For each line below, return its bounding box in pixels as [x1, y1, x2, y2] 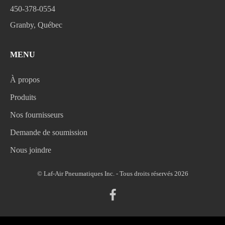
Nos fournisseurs [10, 110, 63, 119]
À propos [10, 75, 40, 84]
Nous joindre [10, 145, 51, 154]
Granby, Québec [10, 20, 62, 29]
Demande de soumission [10, 128, 87, 137]
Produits [10, 92, 36, 101]
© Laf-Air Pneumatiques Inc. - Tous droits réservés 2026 [37, 169, 188, 177]
